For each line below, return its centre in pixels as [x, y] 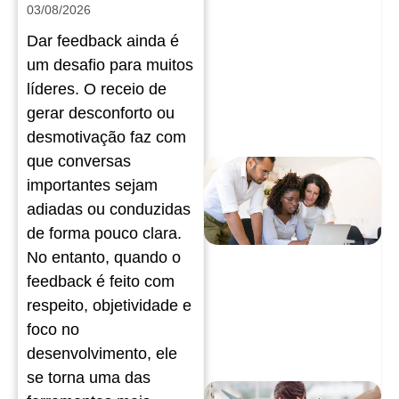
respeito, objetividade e [109, 306]
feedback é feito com [101, 282]
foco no [53, 330]
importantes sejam [92, 186]
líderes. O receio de [97, 90]
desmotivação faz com [106, 138]
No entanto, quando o [104, 258]
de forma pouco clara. [104, 234]
